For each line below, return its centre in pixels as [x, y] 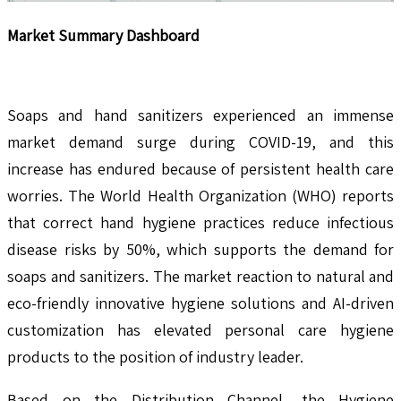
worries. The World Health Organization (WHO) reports [200, 196]
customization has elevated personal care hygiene [200, 330]
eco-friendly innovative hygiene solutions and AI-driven [200, 303]
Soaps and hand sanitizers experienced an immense [200, 115]
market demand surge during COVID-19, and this [200, 142]
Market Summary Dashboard [103, 36]
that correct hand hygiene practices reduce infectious [200, 223]
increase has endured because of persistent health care [200, 169]
